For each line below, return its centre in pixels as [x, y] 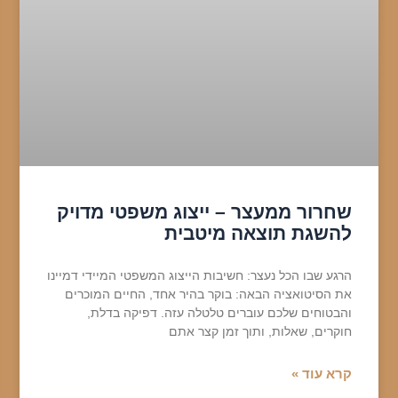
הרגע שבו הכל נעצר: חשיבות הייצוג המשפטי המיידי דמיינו [200, 276]
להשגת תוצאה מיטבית [259, 234]
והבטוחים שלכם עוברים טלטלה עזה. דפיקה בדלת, [220, 313]
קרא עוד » [322, 374]
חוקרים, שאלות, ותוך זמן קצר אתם [261, 332]
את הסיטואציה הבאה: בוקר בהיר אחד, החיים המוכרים [209, 295]
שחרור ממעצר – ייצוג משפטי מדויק [205, 212]
